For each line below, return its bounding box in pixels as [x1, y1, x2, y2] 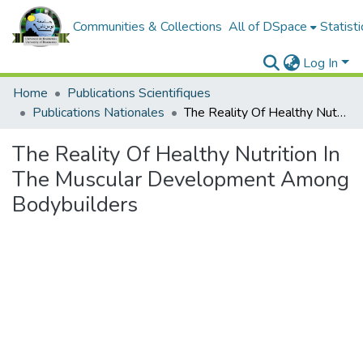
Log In [303, 54, 339, 72]
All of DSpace [228, 18, 307, 36]
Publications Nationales [32, 104, 164, 122]
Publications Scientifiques [67, 84, 211, 102]
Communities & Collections [72, 18, 222, 36]
